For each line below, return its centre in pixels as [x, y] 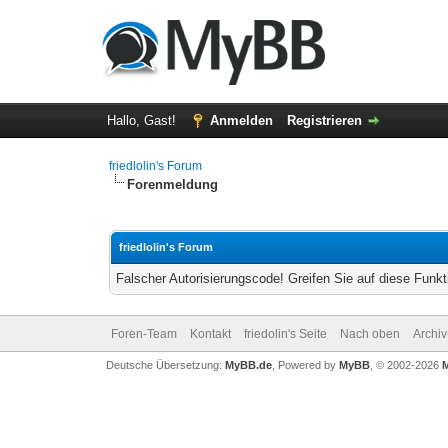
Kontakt [210, 334]
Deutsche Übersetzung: [165, 365]
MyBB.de [248, 365]
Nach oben [369, 334]
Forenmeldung [173, 184]
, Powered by [305, 365]
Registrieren [324, 120]
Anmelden [241, 120]
